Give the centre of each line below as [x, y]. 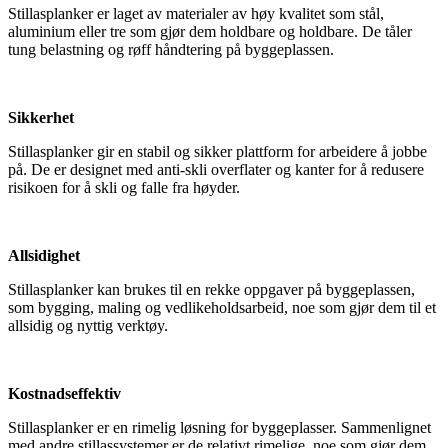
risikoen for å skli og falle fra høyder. [124, 188]
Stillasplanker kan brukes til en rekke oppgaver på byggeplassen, [211, 290]
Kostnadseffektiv [64, 394]
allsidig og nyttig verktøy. [88, 326]
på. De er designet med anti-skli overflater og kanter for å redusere [216, 170]
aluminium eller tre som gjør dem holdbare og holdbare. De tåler [210, 32]
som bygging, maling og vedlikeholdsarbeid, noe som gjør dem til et [222, 308]
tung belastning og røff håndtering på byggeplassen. [171, 50]
